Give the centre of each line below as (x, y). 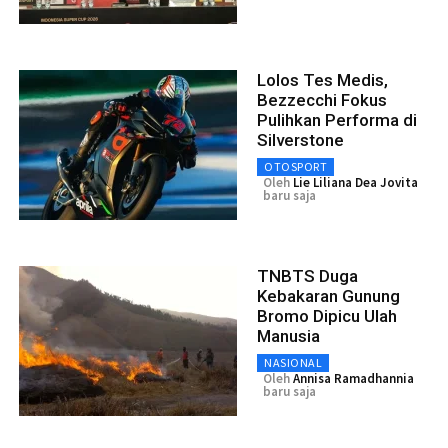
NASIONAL (293, 362)
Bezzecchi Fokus (322, 99)
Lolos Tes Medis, (322, 79)
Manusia (288, 335)
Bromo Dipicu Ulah (327, 315)
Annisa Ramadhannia (353, 378)
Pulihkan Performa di (337, 119)
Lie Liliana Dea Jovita (355, 182)
